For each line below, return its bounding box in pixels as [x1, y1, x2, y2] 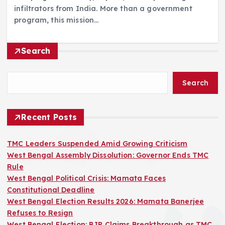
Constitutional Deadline [7, 185, 95, 195]
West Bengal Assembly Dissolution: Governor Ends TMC [7, 151, 209, 160]
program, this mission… [14, 15, 99, 25]
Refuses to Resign [7, 208, 73, 218]
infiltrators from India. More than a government [14, 4, 192, 13]
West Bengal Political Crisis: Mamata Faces [7, 174, 166, 183]
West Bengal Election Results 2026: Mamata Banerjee [7, 197, 204, 206]
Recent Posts [21, 112, 77, 123]
